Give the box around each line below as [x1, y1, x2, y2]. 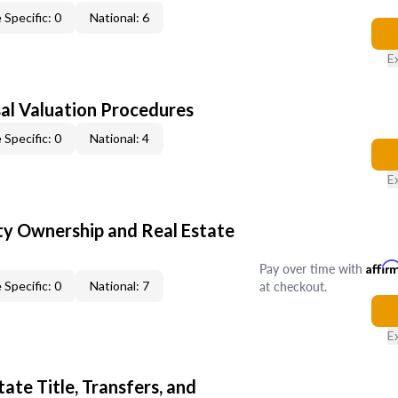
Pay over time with [259, 259, 366, 277]
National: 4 [90, 131, 149, 146]
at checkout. [259, 277, 327, 295]
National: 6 [90, 10, 149, 25]
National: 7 [90, 278, 149, 293]
